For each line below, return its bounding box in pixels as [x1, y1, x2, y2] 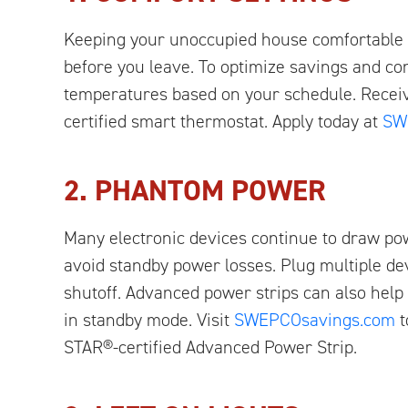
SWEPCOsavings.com [234, 307, 395, 331]
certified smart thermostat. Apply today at [64, 108, 382, 133]
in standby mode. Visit [64, 307, 234, 331]
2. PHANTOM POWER [64, 170, 326, 209]
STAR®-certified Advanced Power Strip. [64, 334, 357, 359]
